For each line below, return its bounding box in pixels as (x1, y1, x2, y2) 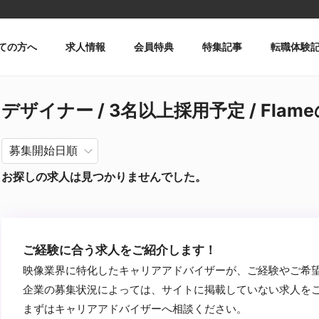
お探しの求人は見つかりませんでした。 (1, 169, 206, 184)
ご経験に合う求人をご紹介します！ (23, 243, 216, 257)
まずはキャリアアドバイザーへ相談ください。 (23, 302, 247, 315)
